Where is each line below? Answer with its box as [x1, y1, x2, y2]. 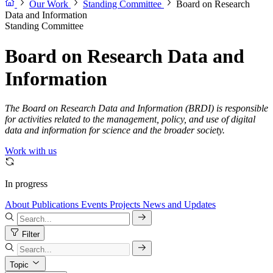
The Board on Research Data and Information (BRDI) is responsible [5, 103, 268, 114]
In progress [5, 179, 48, 190]
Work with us [5, 146, 57, 157]
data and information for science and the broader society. [5, 125, 225, 136]
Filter [22, 230, 40, 239]
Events [81, 199, 107, 210]
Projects [110, 199, 140, 210]
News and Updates [143, 199, 216, 210]
